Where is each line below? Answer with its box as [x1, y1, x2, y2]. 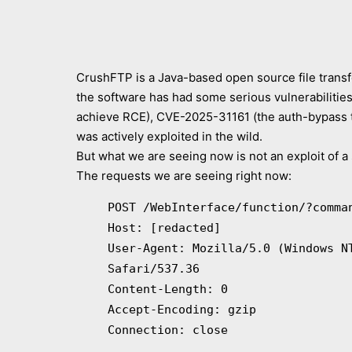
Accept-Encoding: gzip [108, 302, 256, 317]
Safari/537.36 [108, 262, 200, 276]
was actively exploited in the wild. [76, 129, 262, 144]
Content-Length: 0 [108, 282, 228, 296]
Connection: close [108, 323, 228, 337]
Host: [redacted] [108, 221, 221, 235]
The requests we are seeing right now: [76, 168, 291, 183]
